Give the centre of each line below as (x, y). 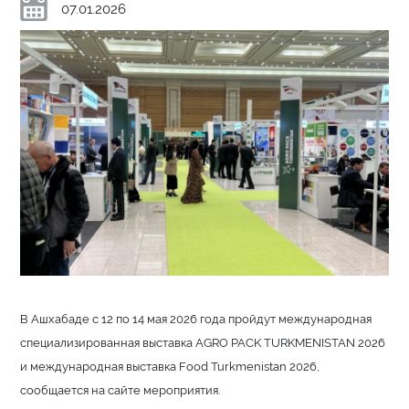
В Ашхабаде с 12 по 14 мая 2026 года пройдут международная (196, 318)
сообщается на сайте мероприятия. (121, 389)
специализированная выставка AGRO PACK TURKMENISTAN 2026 (203, 342)
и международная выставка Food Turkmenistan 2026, (170, 366)
